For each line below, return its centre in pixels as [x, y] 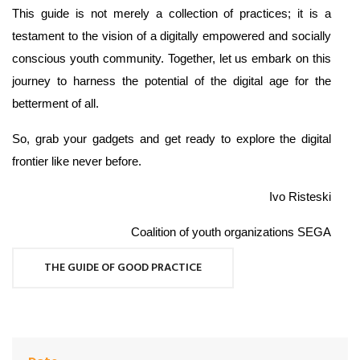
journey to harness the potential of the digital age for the [172, 81]
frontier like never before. [77, 161]
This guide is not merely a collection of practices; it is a [172, 13]
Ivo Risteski [301, 196]
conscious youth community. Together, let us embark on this [172, 58]
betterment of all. [55, 103]
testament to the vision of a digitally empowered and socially [172, 36]
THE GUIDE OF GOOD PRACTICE [123, 268]
